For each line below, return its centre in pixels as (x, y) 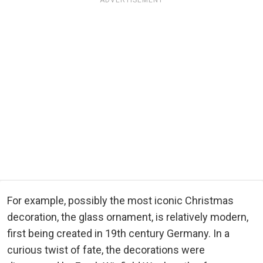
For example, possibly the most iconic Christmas (120, 200)
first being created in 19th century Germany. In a (118, 233)
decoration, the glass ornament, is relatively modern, (128, 217)
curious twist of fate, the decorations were (106, 249)
